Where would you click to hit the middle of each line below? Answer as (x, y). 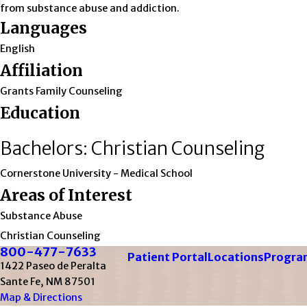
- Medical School (153, 174)
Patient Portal (167, 257)
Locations (235, 257)
